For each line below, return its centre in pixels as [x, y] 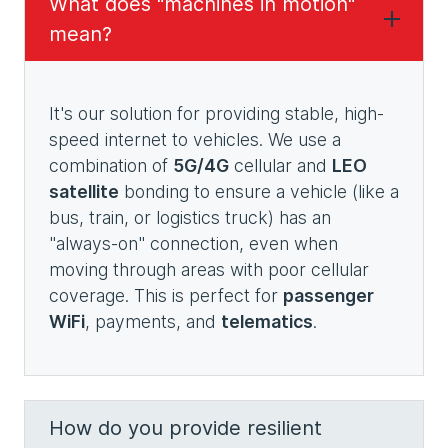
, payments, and [153, 321]
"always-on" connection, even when [193, 243]
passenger [328, 295]
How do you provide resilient [185, 428]
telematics [267, 321]
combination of [111, 165]
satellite [84, 191]
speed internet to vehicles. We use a [195, 139]
